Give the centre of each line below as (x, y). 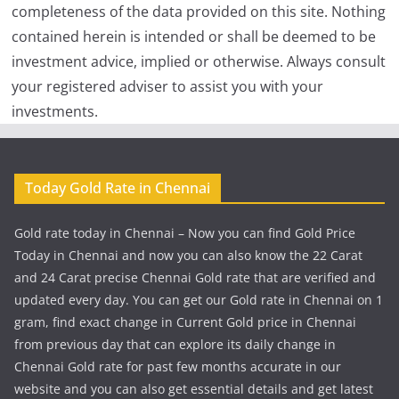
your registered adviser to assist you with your (168, 87)
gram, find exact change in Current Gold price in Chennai (185, 322)
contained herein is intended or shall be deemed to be (194, 37)
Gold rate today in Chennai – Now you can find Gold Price (185, 233)
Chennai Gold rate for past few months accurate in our (178, 367)
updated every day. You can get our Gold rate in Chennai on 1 (199, 300)
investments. (55, 112)
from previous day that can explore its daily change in (175, 345)
